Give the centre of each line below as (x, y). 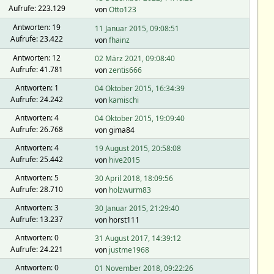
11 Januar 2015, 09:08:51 (137, 28)
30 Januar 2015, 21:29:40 (137, 208)
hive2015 (124, 160)
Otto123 (122, 9)
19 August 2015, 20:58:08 (138, 148)
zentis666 (125, 70)
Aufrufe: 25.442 (37, 159)
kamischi (124, 100)
